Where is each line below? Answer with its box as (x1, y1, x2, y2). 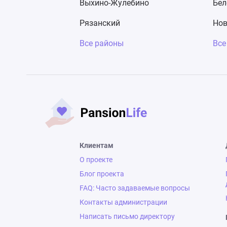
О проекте (80, 156, 112, 164)
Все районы (80, 39, 124, 48)
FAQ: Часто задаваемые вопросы (80, 184, 190, 192)
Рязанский (80, 18, 120, 28)
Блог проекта (80, 170, 124, 178)
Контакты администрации (80, 198, 167, 206)
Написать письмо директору (80, 212, 175, 220)
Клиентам (80, 141, 113, 149)
